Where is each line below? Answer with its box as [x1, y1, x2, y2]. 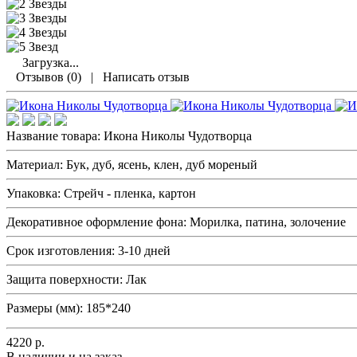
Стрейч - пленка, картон [64, 186, 196, 200]
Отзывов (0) [16, 69, 81, 84]
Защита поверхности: [6, 272, 126, 286]
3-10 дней [118, 243, 171, 257]
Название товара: [6, 128, 104, 143]
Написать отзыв [103, 69, 190, 84]
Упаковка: [6, 186, 64, 200]
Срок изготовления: [6, 243, 118, 257]
